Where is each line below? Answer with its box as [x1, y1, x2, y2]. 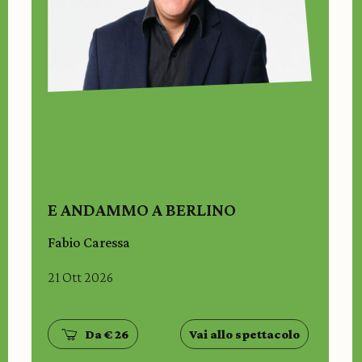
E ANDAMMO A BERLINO [48, 200, 237, 221]
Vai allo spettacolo [188, 327, 300, 342]
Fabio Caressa [48, 234, 131, 251]
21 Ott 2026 [48, 268, 114, 285]
